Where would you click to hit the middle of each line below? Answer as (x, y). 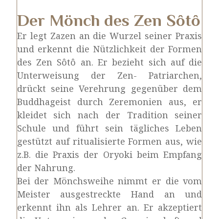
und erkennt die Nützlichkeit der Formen (109, 49)
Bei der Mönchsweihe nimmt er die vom (109, 181)
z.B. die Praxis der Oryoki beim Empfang (109, 154)
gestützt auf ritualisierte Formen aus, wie (109, 141)
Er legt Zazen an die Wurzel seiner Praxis (109, 36)
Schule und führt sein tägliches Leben (109, 128)
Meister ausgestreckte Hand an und (109, 194)
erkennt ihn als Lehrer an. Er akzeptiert (109, 207)
